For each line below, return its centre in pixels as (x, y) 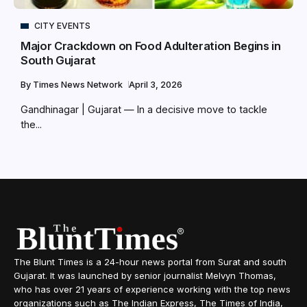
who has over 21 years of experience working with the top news (152, 290)
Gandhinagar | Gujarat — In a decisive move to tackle (144, 110)
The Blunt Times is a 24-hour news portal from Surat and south (150, 262)
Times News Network (79, 85)
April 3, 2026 (156, 85)
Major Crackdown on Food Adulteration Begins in (151, 46)
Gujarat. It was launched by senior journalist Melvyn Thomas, (145, 276)
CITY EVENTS (62, 26)
